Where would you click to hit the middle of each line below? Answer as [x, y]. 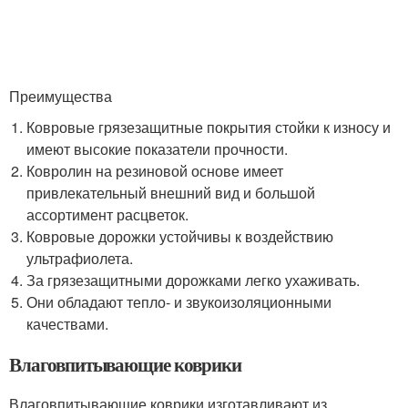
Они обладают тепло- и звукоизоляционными [179, 301]
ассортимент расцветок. [108, 214]
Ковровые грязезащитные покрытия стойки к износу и [209, 127]
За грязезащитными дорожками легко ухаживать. [194, 280]
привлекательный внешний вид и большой [171, 192]
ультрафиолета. [80, 258]
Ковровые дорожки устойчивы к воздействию [180, 236]
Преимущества [61, 96]
